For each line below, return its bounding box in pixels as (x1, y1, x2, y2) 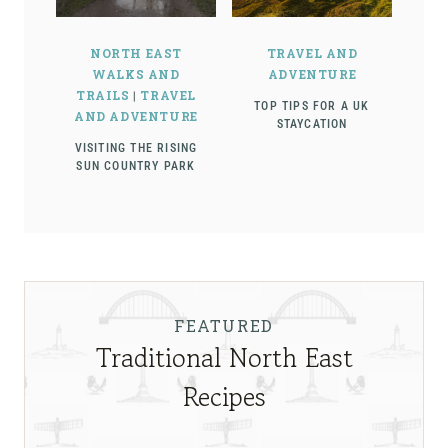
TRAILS (75, 87, 130, 104)
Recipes (182, 378, 266, 416)
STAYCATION (276, 117, 348, 132)
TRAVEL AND (266, 45, 358, 62)
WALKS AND (92, 66, 180, 83)
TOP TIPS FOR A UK (254, 99, 370, 114)
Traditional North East (95, 339, 353, 377)
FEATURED (174, 315, 274, 337)
